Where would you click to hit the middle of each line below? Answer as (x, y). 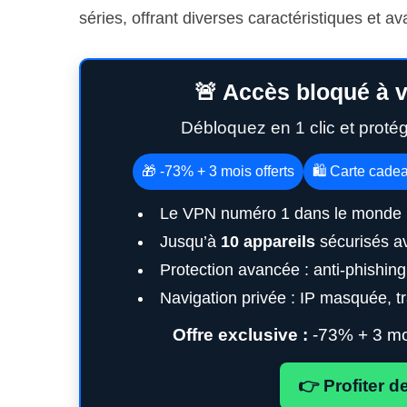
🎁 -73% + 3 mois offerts (218, 171)
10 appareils (268, 242)
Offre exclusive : (240, 335)
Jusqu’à (190, 242)
